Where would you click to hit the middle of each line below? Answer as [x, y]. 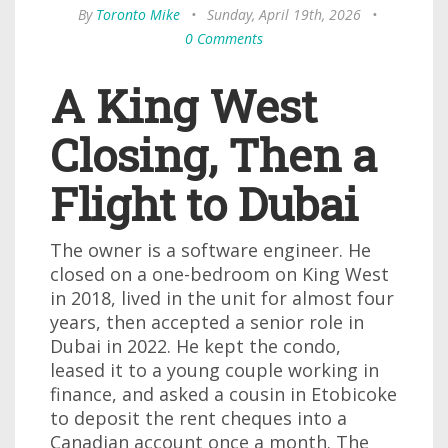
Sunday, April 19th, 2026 [284, 14]
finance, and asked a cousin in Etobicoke [223, 394]
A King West [183, 105]
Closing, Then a [213, 154]
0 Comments [224, 38]
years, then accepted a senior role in [207, 322]
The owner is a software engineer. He [210, 250]
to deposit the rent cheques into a [198, 418]
